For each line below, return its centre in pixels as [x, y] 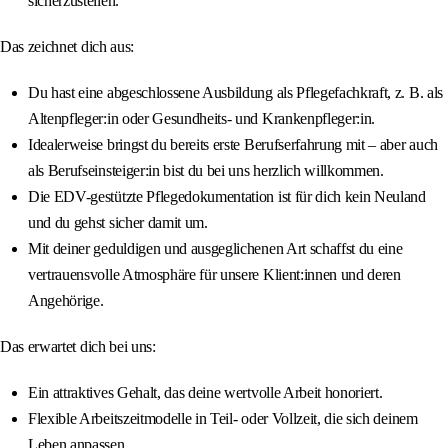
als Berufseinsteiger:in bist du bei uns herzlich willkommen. [206, 171]
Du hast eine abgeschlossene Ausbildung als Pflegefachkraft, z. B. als [235, 93]
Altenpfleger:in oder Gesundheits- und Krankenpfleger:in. [202, 119]
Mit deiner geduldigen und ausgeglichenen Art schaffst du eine [215, 249]
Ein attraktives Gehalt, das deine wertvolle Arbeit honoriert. [205, 393]
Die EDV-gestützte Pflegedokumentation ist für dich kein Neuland [227, 197]
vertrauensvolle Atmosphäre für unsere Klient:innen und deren [214, 275]
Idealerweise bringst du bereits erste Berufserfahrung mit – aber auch [233, 145]
